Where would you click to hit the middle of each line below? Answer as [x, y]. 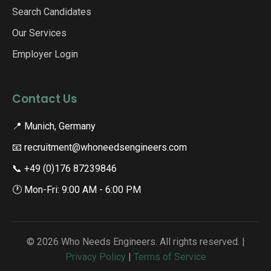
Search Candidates [52, 12]
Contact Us [45, 99]
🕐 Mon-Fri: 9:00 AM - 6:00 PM [77, 190]
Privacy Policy [95, 257]
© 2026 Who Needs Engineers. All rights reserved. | [135, 242]
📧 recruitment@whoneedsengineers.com [100, 147]
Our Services [39, 33]
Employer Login [45, 54]
